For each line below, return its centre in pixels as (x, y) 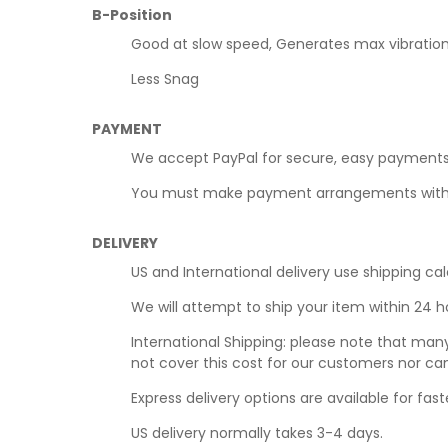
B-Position (132, 14)
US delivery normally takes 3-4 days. (256, 432)
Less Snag (164, 78)
